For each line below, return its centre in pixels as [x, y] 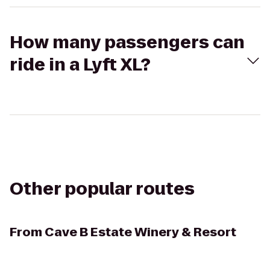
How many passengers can [127, 42]
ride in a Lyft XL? [80, 65]
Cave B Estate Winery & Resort [140, 232]
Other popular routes [102, 189]
